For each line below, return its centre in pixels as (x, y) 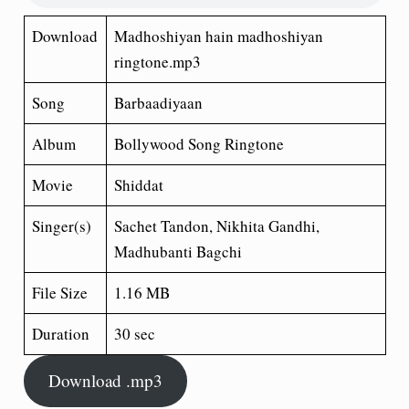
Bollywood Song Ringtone (199, 143)
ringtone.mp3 (157, 61)
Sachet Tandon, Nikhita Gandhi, (217, 225)
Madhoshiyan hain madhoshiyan (219, 36)
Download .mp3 (105, 381)
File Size (60, 292)
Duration (61, 333)
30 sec (135, 333)
